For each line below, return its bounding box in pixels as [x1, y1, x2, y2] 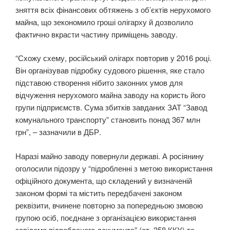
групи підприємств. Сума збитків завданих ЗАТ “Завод [15, 102, 207, 113]
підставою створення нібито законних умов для [15, 77, 183, 88]
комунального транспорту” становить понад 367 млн [15, 114, 200, 125]
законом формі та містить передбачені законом [15, 187, 182, 198]
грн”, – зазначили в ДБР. [15, 126, 101, 138]
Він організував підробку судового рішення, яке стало [15, 65, 204, 76]
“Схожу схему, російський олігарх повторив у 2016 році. [15, 52, 212, 64]
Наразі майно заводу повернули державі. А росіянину [15, 150, 204, 161]
